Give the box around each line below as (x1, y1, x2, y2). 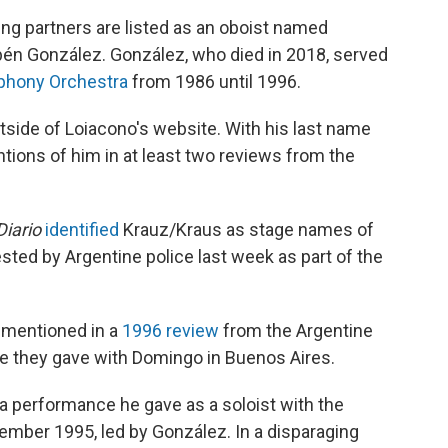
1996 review (118, 320, 219, 341)
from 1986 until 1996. (128, 71, 301, 92)
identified (45, 219, 119, 240)
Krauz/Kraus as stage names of (119, 219, 374, 240)
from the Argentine (219, 320, 373, 341)
